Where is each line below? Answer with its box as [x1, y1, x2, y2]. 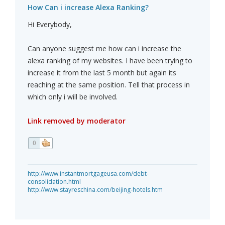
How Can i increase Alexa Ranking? [28, 3, 149, 13]
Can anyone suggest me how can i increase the [28, 44, 181, 54]
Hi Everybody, [28, 20, 72, 30]
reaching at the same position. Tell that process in [28, 80, 190, 90]
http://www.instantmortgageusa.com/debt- [28, 169, 149, 178]
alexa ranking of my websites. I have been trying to [28, 56, 192, 66]
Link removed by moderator [28, 116, 126, 126]
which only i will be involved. [28, 92, 118, 102]
